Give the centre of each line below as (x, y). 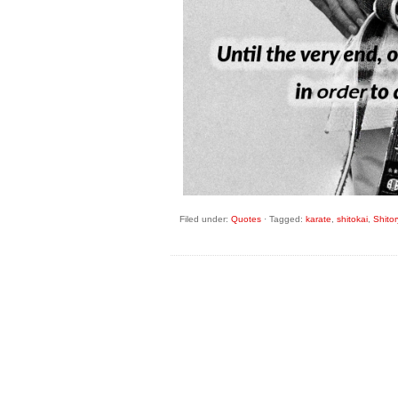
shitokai (352, 219)
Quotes (246, 219)
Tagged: (287, 219)
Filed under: (205, 219)
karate (318, 219)
